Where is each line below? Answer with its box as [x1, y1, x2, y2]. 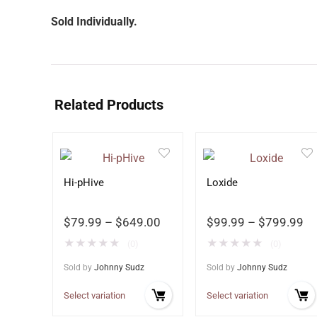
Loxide [206, 176, 238, 189]
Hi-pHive [63, 176, 104, 189]
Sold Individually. [51, 15, 140, 28]
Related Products [54, 96, 163, 113]
